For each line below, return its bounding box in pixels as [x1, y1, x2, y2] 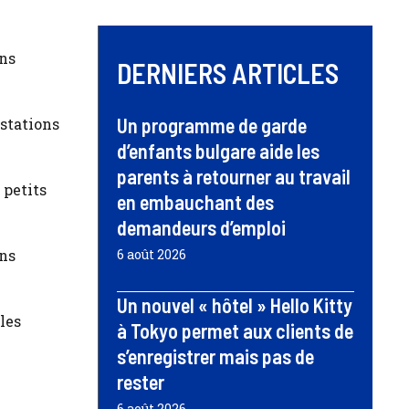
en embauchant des [117, 190, 274, 215]
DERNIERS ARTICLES [117, 57, 339, 90]
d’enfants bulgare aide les [117, 139, 320, 163]
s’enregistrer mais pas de [117, 344, 314, 369]
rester [117, 370, 164, 394]
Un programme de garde [117, 113, 307, 138]
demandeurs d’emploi [117, 215, 286, 240]
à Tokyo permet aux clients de [117, 319, 353, 343]
